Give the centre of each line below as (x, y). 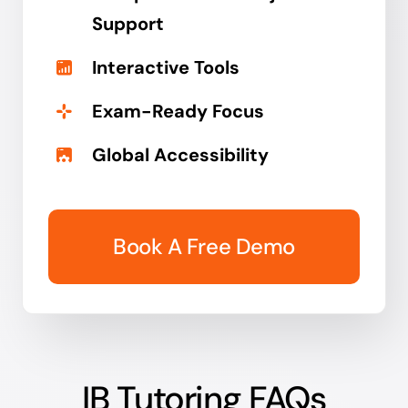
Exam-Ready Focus (178, 112)
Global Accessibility (181, 155)
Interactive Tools (166, 68)
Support (128, 24)
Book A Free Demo (204, 247)
